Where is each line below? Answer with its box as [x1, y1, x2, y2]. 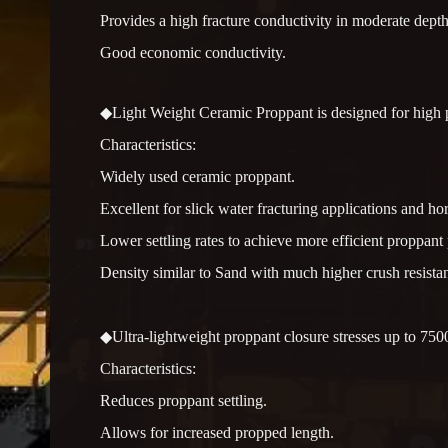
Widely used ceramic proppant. [100, 167, 295, 185]
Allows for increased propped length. [100, 423, 334, 441]
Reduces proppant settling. [100, 391, 267, 409]
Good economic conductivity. [100, 43, 286, 61]
